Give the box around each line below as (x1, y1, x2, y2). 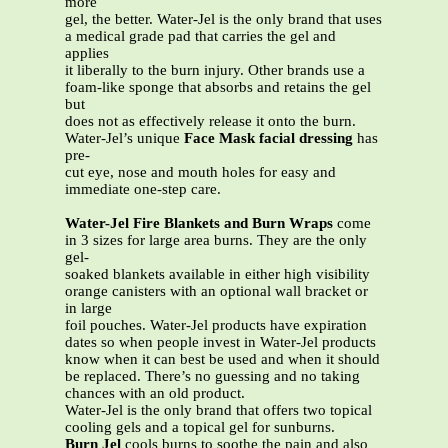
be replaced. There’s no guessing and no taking (65, 368, 360, 385)
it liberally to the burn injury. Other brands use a (65, 62, 365, 79)
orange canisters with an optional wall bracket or (65, 283, 368, 300)
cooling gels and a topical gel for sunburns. (65, 419, 335, 436)
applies (65, 45, 109, 62)
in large (65, 300, 112, 317)
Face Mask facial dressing (184, 130, 353, 147)
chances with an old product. (65, 385, 245, 402)
